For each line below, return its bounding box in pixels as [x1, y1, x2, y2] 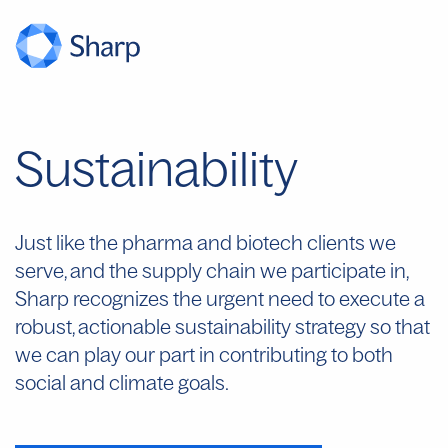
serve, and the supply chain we [15, 258, 291, 283]
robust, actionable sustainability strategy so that [15, 314, 430, 339]
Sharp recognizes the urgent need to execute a [15, 286, 425, 311]
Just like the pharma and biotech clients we [15, 230, 396, 255]
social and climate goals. [15, 370, 229, 395]
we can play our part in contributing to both [15, 342, 393, 367]
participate [291, 258, 386, 283]
